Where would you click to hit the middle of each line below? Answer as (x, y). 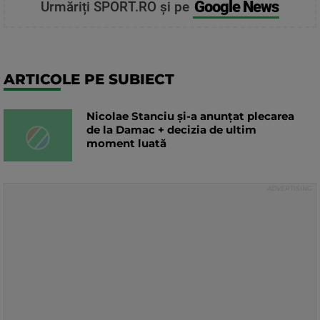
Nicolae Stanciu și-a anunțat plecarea (190, 116)
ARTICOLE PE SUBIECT (89, 80)
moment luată (126, 144)
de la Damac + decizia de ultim (171, 130)
